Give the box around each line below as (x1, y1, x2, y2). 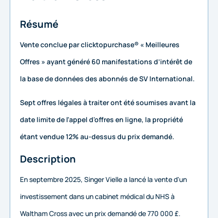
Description (20, 152, 76, 166)
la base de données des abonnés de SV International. (20, 74, 195, 83)
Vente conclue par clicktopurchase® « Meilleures (20, 40, 180, 49)
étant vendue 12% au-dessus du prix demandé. (20, 132, 174, 142)
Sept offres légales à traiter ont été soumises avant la (20, 98, 196, 108)
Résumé (20, 18, 58, 31)
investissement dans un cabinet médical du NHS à (20, 192, 175, 201)
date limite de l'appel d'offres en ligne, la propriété (20, 115, 183, 125)
